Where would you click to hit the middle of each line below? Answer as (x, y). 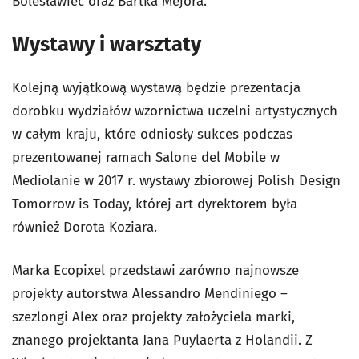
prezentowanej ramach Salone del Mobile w (146, 157)
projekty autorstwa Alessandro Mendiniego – (150, 294)
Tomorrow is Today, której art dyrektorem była (155, 204)
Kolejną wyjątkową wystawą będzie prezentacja (156, 88)
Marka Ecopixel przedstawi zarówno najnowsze (155, 270)
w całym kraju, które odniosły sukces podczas (152, 134)
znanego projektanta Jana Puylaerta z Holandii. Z (162, 340)
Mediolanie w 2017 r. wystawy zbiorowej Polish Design (176, 181)
